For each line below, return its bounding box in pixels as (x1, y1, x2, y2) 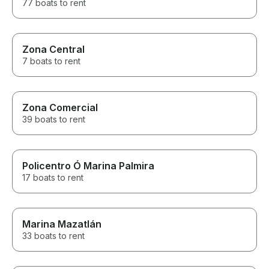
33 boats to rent (22, 231, 85, 241)
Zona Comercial (22, 101, 98, 114)
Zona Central (22, 43, 85, 56)
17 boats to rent (22, 172, 83, 183)
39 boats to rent (22, 114, 85, 125)
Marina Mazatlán (22, 218, 101, 231)
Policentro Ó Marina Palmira (22, 160, 154, 172)
